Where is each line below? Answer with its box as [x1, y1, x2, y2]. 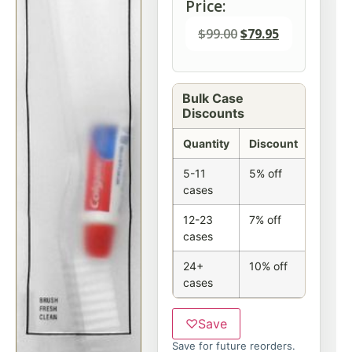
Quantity [183, 137, 229, 150]
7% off [249, 213, 281, 226]
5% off [249, 167, 282, 180]
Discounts [182, 105, 244, 121]
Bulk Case [182, 90, 244, 106]
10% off [249, 259, 288, 273]
